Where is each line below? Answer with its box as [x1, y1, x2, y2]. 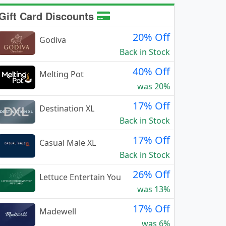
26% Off [133, 167, 170, 181]
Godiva [39, 34, 66, 45]
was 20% [137, 81, 170, 92]
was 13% [137, 184, 170, 195]
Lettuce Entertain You [39, 172, 121, 183]
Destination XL [39, 103, 94, 114]
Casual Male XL [39, 137, 96, 148]
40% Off [133, 65, 170, 78]
